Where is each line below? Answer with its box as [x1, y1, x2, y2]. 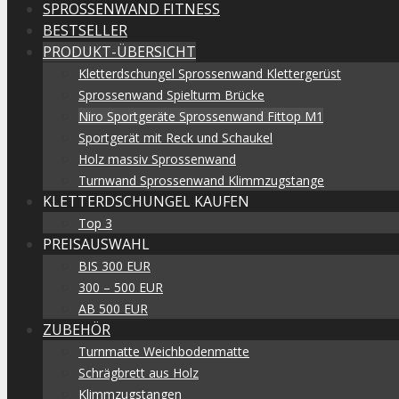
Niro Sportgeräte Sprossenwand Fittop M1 [78, 108, 323, 125]
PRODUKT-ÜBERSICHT [43, 42, 196, 61]
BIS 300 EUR [78, 257, 151, 274]
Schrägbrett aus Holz [78, 364, 199, 381]
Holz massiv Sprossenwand [78, 151, 236, 167]
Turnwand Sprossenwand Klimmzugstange [78, 172, 324, 189]
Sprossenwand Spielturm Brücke [78, 86, 265, 103]
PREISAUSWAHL [43, 234, 150, 254]
